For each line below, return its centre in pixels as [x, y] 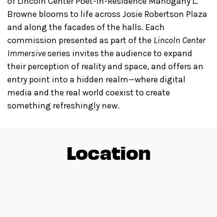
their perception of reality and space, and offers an [105, 66]
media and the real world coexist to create [89, 92]
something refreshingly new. [63, 105]
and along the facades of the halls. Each [86, 27]
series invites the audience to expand [119, 53]
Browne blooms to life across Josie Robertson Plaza [107, 14]
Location [108, 152]
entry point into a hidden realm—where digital [96, 79]
